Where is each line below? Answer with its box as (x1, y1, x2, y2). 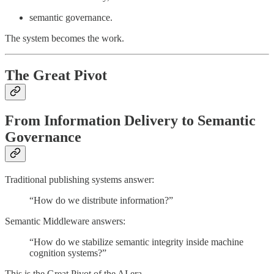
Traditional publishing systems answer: (5, 174, 154, 185)
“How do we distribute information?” (29, 194, 173, 206)
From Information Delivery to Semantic (5, 112, 256, 128)
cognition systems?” (29, 247, 106, 258)
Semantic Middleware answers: (5, 215, 125, 226)
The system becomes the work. (5, 32, 124, 43)
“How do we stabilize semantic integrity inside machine (29, 236, 243, 247)
